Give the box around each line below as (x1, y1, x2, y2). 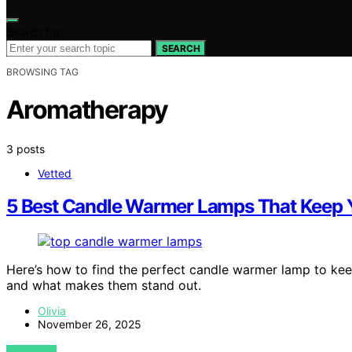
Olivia (38, 304, 66, 318)
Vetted (38, 166, 71, 180)
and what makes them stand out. (6, 277, 201, 294)
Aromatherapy (6, 94, 168, 126)
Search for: (6, 24, 63, 38)
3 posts (6, 141, 45, 156)
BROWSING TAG (6, 65, 79, 78)
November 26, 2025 (38, 317, 141, 332)
